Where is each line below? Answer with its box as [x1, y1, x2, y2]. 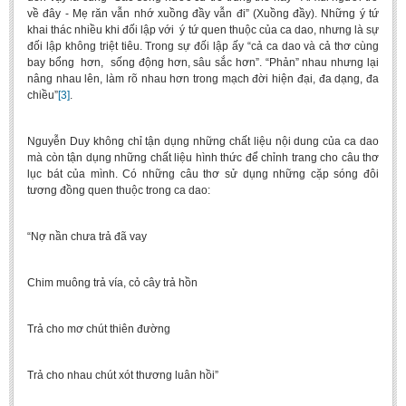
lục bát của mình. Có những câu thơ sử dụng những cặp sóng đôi [27, 168, 379, 180]
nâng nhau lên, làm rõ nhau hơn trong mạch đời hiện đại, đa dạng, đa [27, 72, 379, 85]
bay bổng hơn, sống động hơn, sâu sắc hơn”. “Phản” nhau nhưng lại [27, 56, 379, 69]
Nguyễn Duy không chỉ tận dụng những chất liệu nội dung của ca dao [27, 135, 379, 148]
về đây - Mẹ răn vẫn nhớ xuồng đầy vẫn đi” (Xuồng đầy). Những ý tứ [27, 7, 379, 20]
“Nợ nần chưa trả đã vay [27, 230, 147, 243]
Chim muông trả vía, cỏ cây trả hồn [27, 276, 198, 289]
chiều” [27, 89, 58, 101]
